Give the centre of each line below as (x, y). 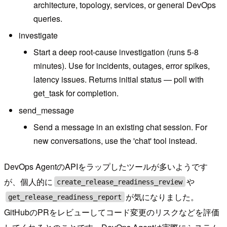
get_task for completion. (76, 93)
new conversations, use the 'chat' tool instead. (115, 141)
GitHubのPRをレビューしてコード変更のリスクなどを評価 (112, 212)
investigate (38, 35)
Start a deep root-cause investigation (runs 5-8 (116, 52)
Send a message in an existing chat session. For (120, 127)
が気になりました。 (162, 197)
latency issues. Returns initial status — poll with (118, 80)
